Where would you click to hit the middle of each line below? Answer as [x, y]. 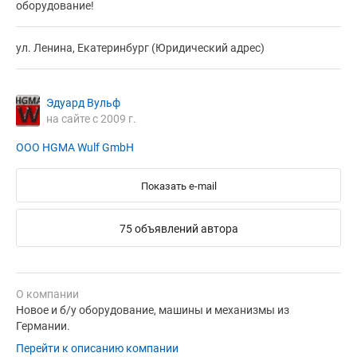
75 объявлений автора [178, 229]
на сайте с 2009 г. [91, 119]
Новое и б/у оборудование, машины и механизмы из [153, 310]
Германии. [43, 326]
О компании [47, 294]
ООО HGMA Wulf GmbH [75, 148]
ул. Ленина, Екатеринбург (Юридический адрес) [140, 48]
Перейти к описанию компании [97, 349]
